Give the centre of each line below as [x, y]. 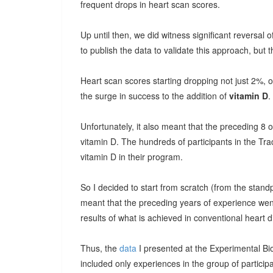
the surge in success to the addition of [155, 96]
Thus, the [100, 248]
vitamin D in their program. [132, 157]
